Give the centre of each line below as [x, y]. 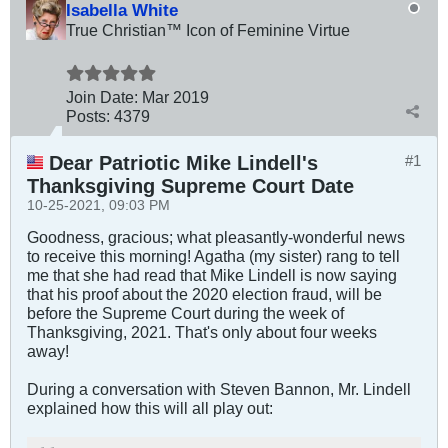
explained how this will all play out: [150, 408]
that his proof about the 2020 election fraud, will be [204, 294]
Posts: [88, 116]
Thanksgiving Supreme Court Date [190, 186]
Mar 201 [171, 97]
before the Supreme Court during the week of [185, 313]
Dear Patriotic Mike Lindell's [180, 163]
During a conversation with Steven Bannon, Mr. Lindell [219, 389]
